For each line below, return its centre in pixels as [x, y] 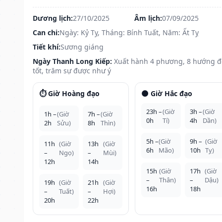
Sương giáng [82, 47]
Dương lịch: [53, 18]
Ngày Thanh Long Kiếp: [72, 61]
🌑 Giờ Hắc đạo [166, 93]
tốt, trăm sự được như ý [72, 70]
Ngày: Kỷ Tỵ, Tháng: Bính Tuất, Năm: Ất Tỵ [129, 32]
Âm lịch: [148, 18]
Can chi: [46, 32]
